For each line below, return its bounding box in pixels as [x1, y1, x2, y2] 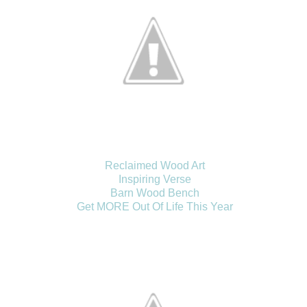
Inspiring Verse [119, 173, 191, 186]
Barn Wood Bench [110, 187, 199, 199]
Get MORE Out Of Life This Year [77, 201, 233, 213]
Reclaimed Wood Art [105, 160, 205, 172]
